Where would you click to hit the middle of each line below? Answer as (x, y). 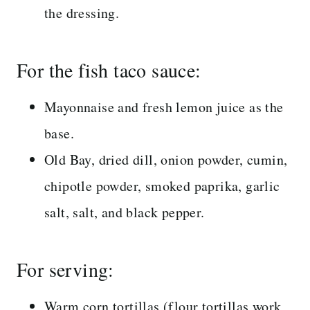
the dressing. (82, 12)
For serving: (65, 269)
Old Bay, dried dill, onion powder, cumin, (166, 159)
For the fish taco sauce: (109, 70)
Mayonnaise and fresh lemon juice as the (164, 107)
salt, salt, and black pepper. (125, 212)
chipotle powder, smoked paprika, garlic (162, 185)
